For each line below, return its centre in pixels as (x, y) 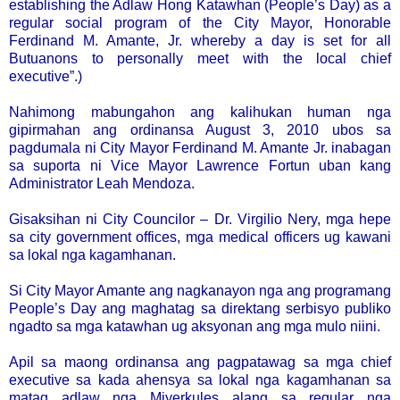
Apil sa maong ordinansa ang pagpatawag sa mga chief (200, 362)
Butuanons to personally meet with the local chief (200, 58)
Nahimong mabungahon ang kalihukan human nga (200, 112)
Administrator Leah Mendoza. (102, 183)
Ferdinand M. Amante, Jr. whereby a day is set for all (200, 40)
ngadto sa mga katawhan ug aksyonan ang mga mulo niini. (195, 326)
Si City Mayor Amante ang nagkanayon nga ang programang (200, 290)
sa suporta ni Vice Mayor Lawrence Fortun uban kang (200, 165)
